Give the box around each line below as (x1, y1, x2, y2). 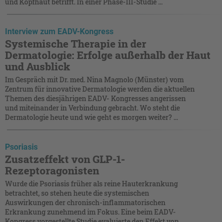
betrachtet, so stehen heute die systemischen (5, 188, 149, 198)
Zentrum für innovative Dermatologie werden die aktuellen (5, 84, 195, 94)
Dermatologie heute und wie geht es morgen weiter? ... (5, 112, 178, 122)
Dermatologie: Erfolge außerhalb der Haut (5, 48, 211, 62)
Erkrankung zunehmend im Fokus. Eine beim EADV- (5, 207, 176, 217)
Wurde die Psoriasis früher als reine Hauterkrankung (5, 178, 178, 188)
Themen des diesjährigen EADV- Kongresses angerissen (5, 93, 186, 103)
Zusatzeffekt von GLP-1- (5, 152, 125, 166)
